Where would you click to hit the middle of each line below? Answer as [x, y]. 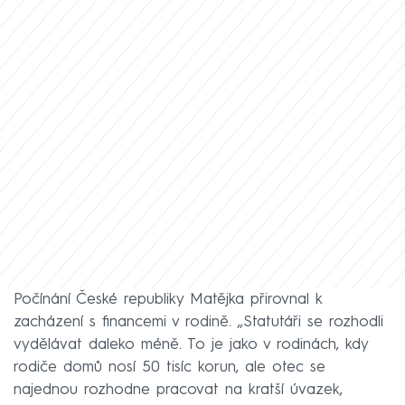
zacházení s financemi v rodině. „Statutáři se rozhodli [198, 322]
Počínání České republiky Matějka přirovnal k [168, 299]
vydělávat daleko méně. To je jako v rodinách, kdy [191, 344]
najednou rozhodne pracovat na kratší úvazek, [178, 390]
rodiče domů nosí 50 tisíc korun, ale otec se [170, 367]
